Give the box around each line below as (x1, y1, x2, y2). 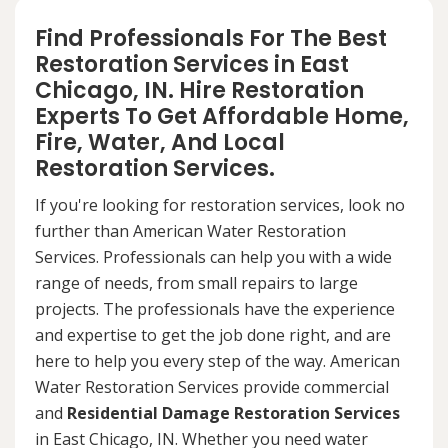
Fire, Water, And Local (35, 127, 285, 159)
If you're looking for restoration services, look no (35, 194, 405, 217)
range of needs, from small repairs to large (35, 272, 358, 295)
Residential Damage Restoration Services (67, 402, 400, 425)
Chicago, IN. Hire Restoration (35, 75, 364, 107)
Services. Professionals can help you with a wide (35, 246, 392, 269)
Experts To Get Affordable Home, (35, 101, 409, 133)
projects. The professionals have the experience (35, 298, 395, 321)
